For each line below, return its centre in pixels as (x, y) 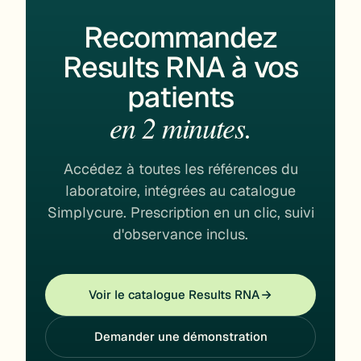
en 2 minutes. (180, 127)
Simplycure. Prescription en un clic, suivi (180, 212)
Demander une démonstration (180, 336)
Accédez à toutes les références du (180, 169)
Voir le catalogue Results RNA (174, 295)
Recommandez (180, 37)
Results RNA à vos (180, 67)
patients (180, 97)
